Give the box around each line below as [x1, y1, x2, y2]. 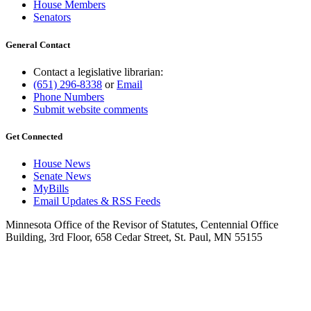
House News [33, 158, 90, 170]
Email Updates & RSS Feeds [33, 195, 160, 208]
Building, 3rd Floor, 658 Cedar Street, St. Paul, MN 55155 [6, 231, 262, 244]
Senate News [33, 170, 91, 183]
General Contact [6, 39, 70, 50]
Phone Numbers [33, 90, 104, 103]
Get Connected [6, 131, 62, 142]
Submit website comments [33, 103, 148, 115]
